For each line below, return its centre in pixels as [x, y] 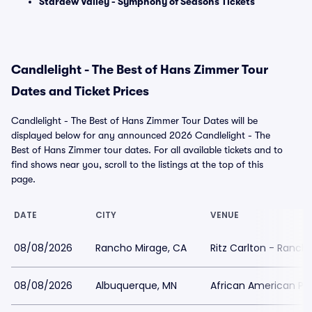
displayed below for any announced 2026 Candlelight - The [141, 135]
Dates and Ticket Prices [80, 91]
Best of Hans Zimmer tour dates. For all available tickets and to [147, 150]
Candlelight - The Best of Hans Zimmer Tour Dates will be [134, 120]
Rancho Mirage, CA [141, 248]
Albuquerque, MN [136, 286]
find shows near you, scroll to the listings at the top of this [137, 164]
